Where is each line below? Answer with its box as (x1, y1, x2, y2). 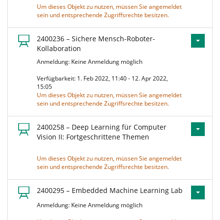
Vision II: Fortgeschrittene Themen (37, 132, 149, 141)
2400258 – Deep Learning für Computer (37, 122, 166, 132)
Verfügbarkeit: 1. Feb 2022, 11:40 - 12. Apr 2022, (37, 74, 168, 82)
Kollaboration (37, 44, 81, 53)
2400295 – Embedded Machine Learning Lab (37, 186, 183, 195)
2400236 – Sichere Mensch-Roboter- (37, 34, 155, 43)
